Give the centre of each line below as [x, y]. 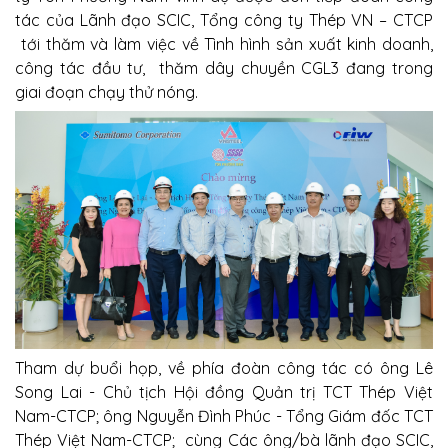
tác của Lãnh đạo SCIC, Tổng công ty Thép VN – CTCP [224, 20]
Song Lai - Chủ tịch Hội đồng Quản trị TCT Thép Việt [224, 391]
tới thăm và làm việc [98, 44]
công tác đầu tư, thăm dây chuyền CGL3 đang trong [224, 68]
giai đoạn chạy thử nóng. [110, 92]
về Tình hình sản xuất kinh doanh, [307, 44]
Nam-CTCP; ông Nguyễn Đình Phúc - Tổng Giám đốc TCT [224, 415]
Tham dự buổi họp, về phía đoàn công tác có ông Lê [224, 367]
